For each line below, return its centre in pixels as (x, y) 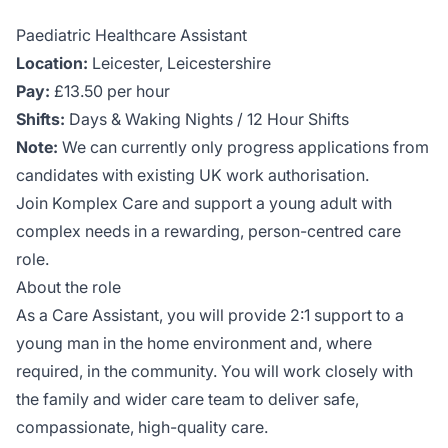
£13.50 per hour (110, 91)
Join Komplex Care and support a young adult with (204, 203)
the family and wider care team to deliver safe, (187, 399)
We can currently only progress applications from (243, 147)
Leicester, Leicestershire (179, 63)
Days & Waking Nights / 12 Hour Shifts (207, 119)
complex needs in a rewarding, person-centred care (208, 231)
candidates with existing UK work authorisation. (192, 175)
